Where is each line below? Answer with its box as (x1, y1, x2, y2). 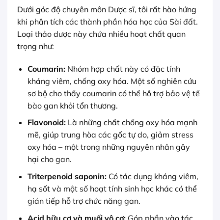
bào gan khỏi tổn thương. (27, 100, 118, 110)
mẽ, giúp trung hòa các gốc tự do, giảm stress (27, 130, 193, 140)
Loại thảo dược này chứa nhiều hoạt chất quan (17, 28, 186, 39)
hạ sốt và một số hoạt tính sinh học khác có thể (27, 183, 197, 193)
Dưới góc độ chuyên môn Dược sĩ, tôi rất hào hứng (17, 4, 196, 14)
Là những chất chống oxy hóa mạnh (65, 117, 197, 128)
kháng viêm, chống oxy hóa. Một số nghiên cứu (27, 76, 196, 86)
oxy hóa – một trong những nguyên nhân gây (27, 142, 190, 152)
